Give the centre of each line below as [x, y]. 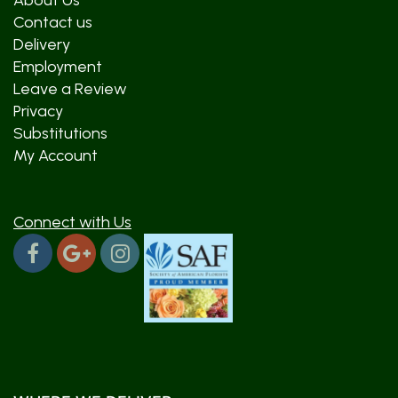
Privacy [38, 111]
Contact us [53, 22]
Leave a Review [70, 89]
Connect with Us [72, 222]
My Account [56, 155]
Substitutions [60, 133]
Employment [58, 67]
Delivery [42, 44]
